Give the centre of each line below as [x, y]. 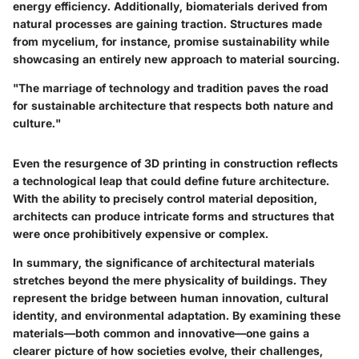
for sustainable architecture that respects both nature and [173, 105]
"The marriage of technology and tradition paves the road [171, 87]
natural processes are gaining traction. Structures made [167, 23]
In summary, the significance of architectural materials [164, 262]
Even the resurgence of [79, 163]
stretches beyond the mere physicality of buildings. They [170, 280]
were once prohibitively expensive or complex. [141, 233]
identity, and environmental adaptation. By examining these [177, 315]
